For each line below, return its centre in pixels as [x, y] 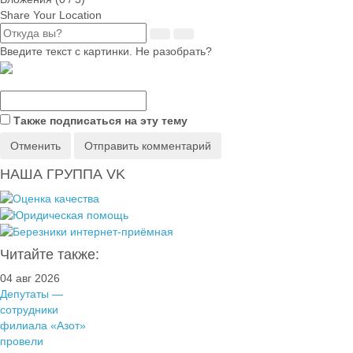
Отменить [35, 145]
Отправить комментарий [148, 145]
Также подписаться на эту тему [100, 120]
